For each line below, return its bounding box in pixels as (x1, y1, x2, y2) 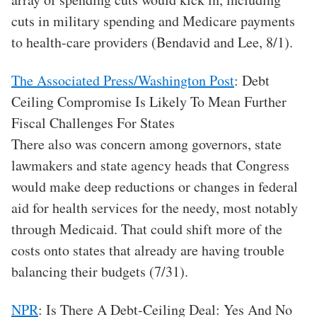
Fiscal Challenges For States (11, 113, 175, 133)
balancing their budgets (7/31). (11, 262, 188, 282)
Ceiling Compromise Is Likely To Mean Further (11, 92, 287, 112)
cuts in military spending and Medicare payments (11, 11, 295, 31)
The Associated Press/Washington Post (11, 71, 234, 91)
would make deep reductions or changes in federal (11, 177, 298, 197)
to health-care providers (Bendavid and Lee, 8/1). (11, 33, 293, 52)
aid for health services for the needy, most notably (11, 198, 298, 218)
